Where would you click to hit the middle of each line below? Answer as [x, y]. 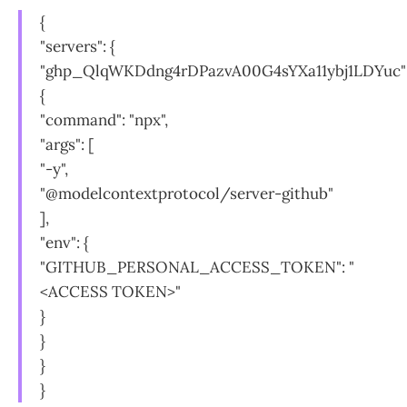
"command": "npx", [104, 119]
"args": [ [67, 144]
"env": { [65, 242]
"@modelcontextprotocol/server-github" [187, 193]
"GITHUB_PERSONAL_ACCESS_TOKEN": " [197, 267]
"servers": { [78, 46]
